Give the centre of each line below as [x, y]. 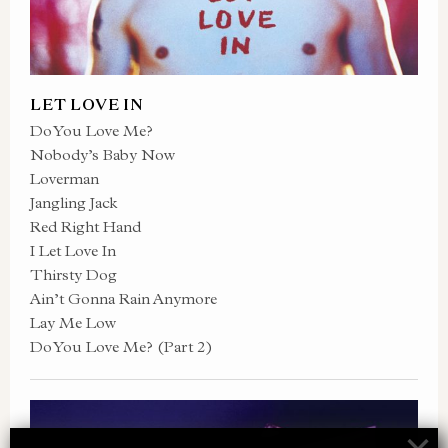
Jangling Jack [73, 202]
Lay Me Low [73, 322]
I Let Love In [73, 250]
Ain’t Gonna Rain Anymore [123, 298]
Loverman [64, 178]
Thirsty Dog [73, 274]
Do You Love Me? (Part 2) [121, 346]
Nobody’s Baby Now [102, 154]
